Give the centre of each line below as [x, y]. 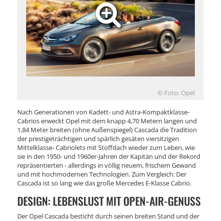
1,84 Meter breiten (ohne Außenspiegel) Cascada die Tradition [107, 129]
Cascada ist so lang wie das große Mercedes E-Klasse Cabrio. [104, 183]
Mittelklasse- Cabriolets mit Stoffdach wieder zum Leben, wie [106, 147]
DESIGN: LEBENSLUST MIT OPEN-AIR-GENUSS [109, 201]
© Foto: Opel [176, 92]
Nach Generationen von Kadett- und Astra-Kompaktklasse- [103, 112]
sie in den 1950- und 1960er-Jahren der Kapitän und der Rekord [109, 156]
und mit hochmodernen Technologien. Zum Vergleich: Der [102, 174]
